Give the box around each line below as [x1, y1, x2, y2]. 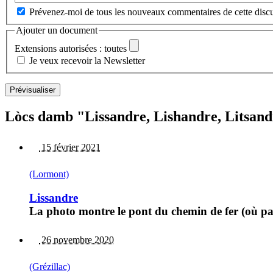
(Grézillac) [29, 261, 70, 272]
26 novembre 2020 [39, 234, 114, 245]
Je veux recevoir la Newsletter [29, 55, 145, 66]
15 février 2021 [39, 142, 101, 153]
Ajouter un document [16, 24, 97, 35]
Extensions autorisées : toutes [15, 43, 127, 54]
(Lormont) [29, 169, 69, 180]
